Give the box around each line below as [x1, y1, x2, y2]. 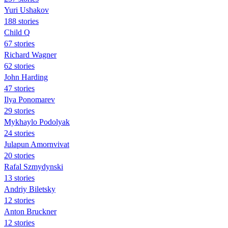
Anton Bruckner [4, 207, 56, 216]
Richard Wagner [4, 50, 56, 59]
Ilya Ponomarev [4, 95, 55, 104]
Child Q [4, 27, 30, 37]
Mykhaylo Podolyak [4, 117, 70, 126]
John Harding [4, 72, 48, 81]
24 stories [4, 128, 35, 137]
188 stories [4, 16, 39, 25]
